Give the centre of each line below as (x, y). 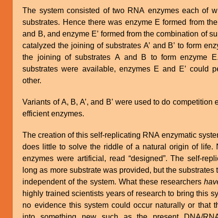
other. (32, 80)
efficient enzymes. (54, 113)
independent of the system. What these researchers (113, 182)
